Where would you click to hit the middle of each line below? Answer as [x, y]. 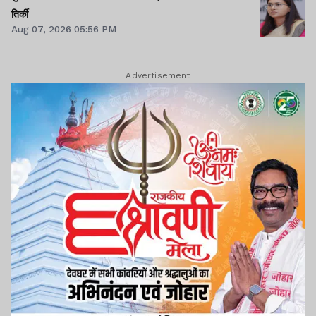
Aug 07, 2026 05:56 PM [64, 29]
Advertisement [158, 76]
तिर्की [20, 13]
